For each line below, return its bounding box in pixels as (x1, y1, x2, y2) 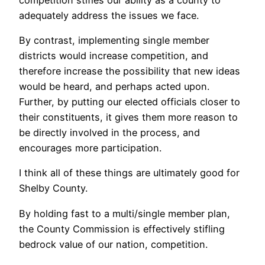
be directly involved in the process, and (19, 127, 200, 139)
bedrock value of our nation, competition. (19, 238, 208, 250)
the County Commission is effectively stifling (19, 222, 225, 235)
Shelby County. (19, 182, 88, 195)
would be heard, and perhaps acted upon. (19, 80, 209, 93)
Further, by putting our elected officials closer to (19, 96, 240, 108)
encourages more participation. (19, 142, 161, 154)
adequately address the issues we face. (19, 9, 199, 21)
